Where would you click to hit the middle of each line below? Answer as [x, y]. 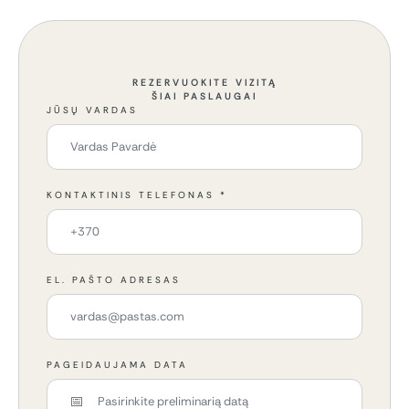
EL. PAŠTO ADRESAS [114, 279]
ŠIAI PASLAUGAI [204, 96]
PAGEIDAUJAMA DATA [117, 364]
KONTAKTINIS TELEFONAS [133, 194]
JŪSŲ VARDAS [92, 110]
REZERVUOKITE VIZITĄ [204, 82]
